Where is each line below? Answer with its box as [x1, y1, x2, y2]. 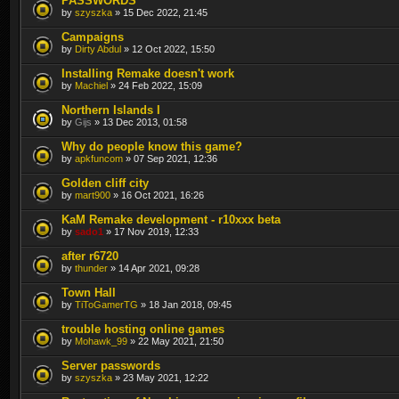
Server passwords [61, 358, 160, 372]
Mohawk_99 [75, 335, 127, 346]
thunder [75, 262, 108, 273]
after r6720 [61, 248, 118, 263]
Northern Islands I [61, 102, 160, 117]
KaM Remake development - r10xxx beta [61, 212, 281, 226]
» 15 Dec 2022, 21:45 [112, 6, 208, 18]
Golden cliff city [61, 175, 149, 190]
